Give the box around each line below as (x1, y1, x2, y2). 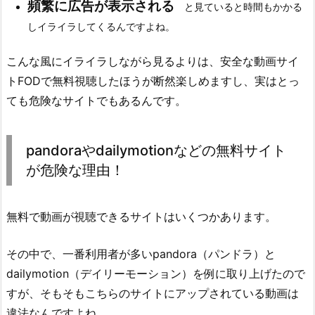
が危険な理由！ (26, 161, 124, 179)
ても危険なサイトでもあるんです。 (6, 93, 186, 108)
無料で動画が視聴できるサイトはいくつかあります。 (6, 209, 276, 224)
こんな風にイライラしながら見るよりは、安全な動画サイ (6, 53, 299, 68)
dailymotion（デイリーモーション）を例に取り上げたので (6, 266, 305, 281)
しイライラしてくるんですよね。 (27, 20, 175, 33)
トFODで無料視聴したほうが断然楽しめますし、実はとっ (6, 73, 300, 88)
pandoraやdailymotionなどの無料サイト (26, 141, 286, 159)
